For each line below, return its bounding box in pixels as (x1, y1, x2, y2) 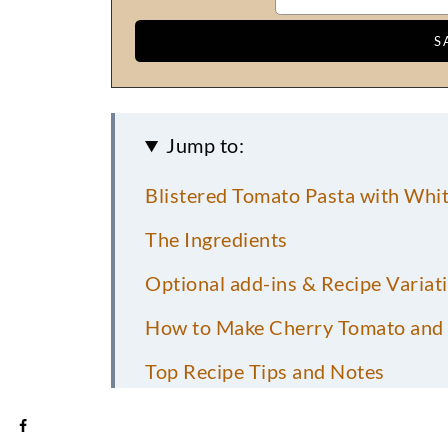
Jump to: (166, 133, 245, 158)
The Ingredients (145, 227, 288, 252)
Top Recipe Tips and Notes (145, 359, 385, 384)
